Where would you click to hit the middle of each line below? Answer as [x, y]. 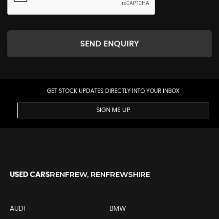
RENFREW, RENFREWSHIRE [100, 175]
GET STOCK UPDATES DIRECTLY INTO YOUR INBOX [113, 91]
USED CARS [30, 175]
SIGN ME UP [113, 110]
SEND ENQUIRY [109, 44]
